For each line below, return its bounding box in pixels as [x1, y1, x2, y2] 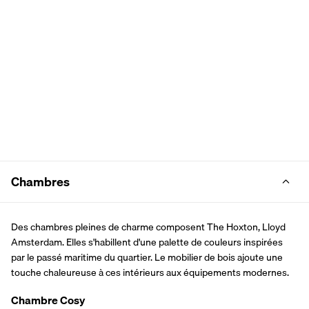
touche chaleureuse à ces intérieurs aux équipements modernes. [11, 265, 289, 281]
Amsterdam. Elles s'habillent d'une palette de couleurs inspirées [11, 235, 283, 250]
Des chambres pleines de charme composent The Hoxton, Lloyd [11, 219, 286, 235]
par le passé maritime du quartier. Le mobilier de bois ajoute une [11, 250, 283, 266]
